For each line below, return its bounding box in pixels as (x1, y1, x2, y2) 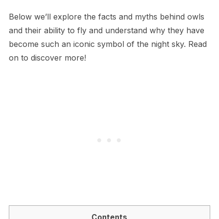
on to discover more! (8, 52, 86, 63)
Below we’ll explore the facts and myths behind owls (8, 11, 204, 22)
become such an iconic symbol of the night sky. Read (8, 39, 207, 49)
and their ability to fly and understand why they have (8, 25, 204, 35)
